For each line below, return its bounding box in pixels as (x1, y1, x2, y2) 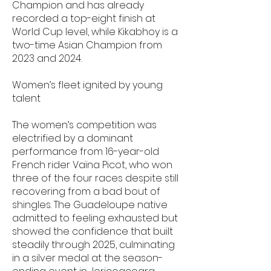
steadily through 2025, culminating (12, 238, 175, 252)
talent (12, 91, 41, 105)
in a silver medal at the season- (12, 251, 163, 265)
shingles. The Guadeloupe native (12, 198, 168, 212)
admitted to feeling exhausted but (12, 211, 178, 225)
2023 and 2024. (12, 51, 82, 65)
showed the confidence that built (12, 224, 173, 238)
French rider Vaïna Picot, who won (12, 158, 172, 172)
